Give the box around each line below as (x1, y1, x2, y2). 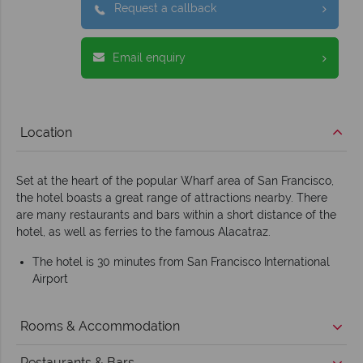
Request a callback (114, 2, 216, 15)
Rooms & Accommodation (20, 318, 180, 335)
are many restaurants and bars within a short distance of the (16, 208, 336, 222)
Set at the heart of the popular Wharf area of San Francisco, (16, 174, 334, 188)
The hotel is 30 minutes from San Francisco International (32, 255, 330, 269)
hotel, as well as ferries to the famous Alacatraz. (16, 225, 271, 239)
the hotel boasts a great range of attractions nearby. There (16, 191, 327, 205)
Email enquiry (113, 51, 186, 65)
